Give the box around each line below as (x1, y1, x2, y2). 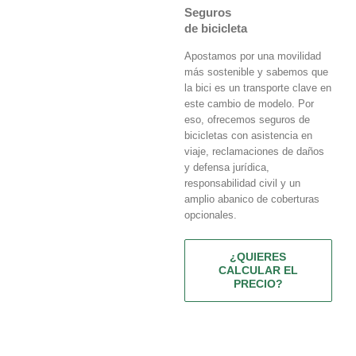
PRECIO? (233, 277, 283, 291)
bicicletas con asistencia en (184, 130, 312, 142)
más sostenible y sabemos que (184, 66, 328, 79)
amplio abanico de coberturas (184, 193, 319, 206)
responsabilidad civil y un (184, 177, 300, 190)
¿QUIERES (230, 250, 287, 264)
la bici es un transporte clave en (184, 82, 331, 95)
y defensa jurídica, (184, 161, 269, 174)
